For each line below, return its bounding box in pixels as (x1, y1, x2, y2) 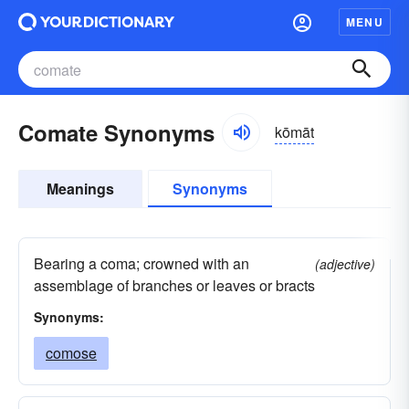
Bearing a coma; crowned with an (34, 253, 249, 274)
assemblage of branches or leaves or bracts (34, 275, 315, 296)
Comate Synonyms (18, 117, 215, 148)
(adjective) (315, 255, 375, 273)
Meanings (47, 178, 114, 199)
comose (46, 342, 97, 363)
